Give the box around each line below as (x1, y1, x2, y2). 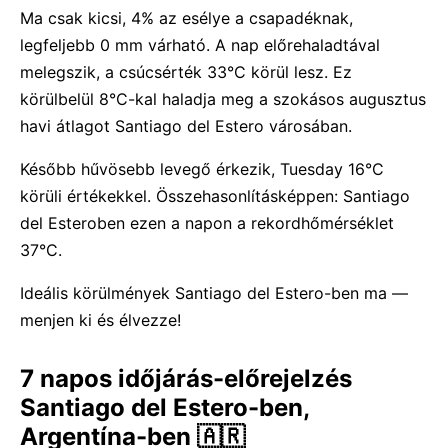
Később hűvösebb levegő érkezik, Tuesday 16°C (20, 159, 384, 179)
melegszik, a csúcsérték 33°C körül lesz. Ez (20, 62, 352, 82)
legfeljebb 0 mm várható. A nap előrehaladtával (20, 35, 380, 55)
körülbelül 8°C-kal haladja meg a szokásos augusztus (20, 89, 426, 109)
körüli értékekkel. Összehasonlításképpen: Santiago (20, 186, 410, 206)
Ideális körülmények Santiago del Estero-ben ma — (20, 283, 408, 303)
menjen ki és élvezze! (20, 310, 181, 330)
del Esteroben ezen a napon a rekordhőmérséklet (20, 213, 394, 233)
